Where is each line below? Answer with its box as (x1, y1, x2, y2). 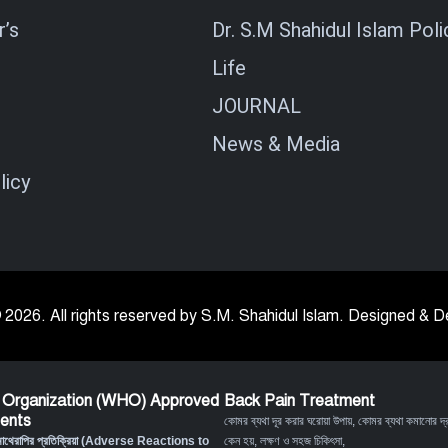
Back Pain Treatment (224, 391, 375, 411)
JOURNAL (212, 94, 302, 118)
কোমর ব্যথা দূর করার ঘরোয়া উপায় (224, 414, 352, 428)
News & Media (212, 132, 341, 156)
